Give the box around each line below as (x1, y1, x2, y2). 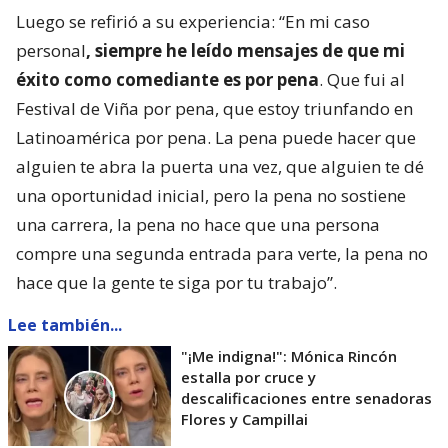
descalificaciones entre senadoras (181, 388, 432, 409)
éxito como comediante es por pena (16, 68, 319, 92)
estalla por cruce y (181, 367, 316, 388)
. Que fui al (319, 68, 405, 92)
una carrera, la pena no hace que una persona (16, 213, 380, 237)
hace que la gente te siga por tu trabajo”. (16, 271, 337, 295)
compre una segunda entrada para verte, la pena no (16, 242, 428, 266)
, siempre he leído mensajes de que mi (86, 39, 405, 63)
